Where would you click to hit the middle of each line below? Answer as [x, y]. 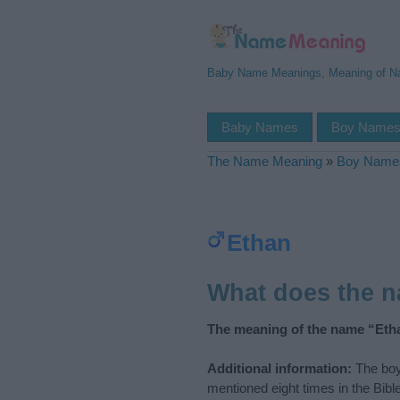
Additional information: [279, 368]
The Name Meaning [265, 161]
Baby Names [260, 127]
